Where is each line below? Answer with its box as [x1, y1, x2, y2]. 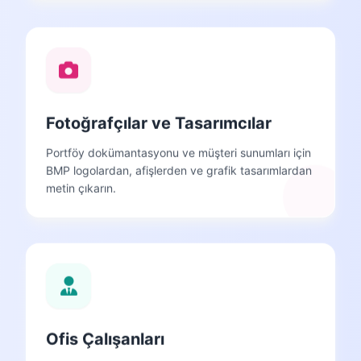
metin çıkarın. [46, 180, 116, 195]
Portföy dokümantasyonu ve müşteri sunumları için [46, 145, 311, 160]
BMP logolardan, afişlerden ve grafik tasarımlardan [46, 163, 312, 177]
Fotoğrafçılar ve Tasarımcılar [46, 113, 272, 133]
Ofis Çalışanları [46, 329, 164, 349]
